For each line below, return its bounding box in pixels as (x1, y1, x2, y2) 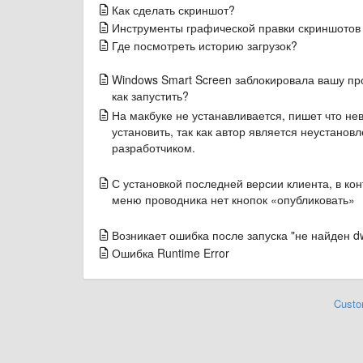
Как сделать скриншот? (112, 2, 235, 18)
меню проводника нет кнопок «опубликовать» (112, 191, 355, 207)
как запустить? (112, 88, 189, 104)
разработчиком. (112, 139, 195, 156)
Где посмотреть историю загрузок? (112, 37, 297, 53)
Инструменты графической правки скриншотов (112, 19, 361, 36)
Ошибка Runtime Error (112, 245, 229, 261)
